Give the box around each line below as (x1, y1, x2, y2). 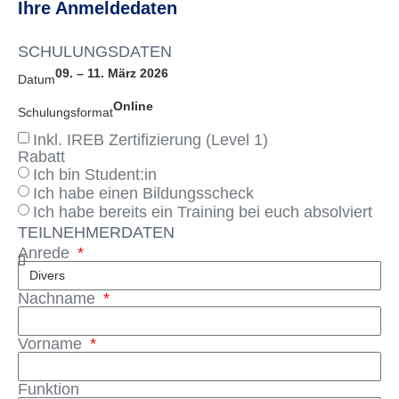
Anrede (18, 244, 74, 263)
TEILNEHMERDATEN (18, 224, 175, 242)
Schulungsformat (18, 105, 113, 120)
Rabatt (18, 148, 65, 167)
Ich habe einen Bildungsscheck (33, 184, 254, 203)
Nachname (18, 289, 100, 308)
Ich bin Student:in (33, 166, 157, 184)
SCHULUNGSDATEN (18, 42, 172, 61)
